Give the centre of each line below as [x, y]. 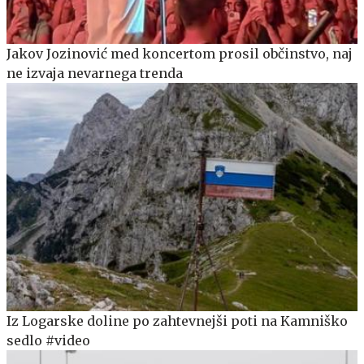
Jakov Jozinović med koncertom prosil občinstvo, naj [180, 54]
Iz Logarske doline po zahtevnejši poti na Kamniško [177, 321]
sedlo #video [48, 340]
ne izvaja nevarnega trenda [95, 74]
